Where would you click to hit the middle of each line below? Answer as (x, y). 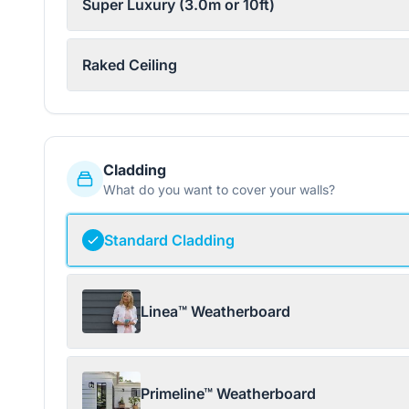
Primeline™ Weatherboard (228, 393)
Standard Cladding (169, 240)
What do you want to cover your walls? (219, 189)
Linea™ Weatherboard (215, 311)
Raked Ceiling (130, 65)
